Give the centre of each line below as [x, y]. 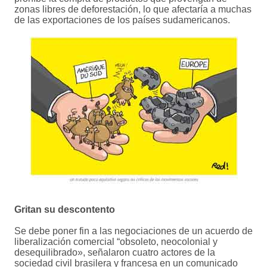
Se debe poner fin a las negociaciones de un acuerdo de [133, 231]
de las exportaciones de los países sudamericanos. [122, 20]
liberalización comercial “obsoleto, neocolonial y [116, 242]
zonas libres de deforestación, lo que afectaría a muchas [133, 10]
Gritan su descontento [65, 210]
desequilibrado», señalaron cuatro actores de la [115, 253]
